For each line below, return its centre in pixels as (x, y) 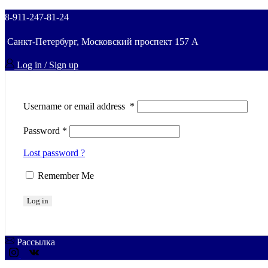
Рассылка (36, 242)
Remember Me (66, 176)
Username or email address (77, 106)
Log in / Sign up (48, 65)
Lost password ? (54, 153)
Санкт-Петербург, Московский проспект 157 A (103, 42)
